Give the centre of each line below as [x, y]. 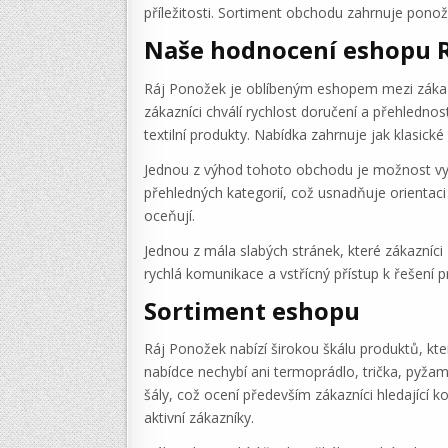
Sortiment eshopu [252, 310]
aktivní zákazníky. [199, 418]
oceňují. [169, 215]
